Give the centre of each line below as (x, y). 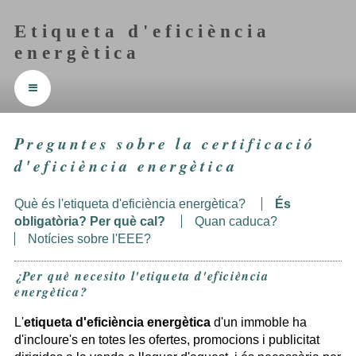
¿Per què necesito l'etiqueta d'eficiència (141, 276)
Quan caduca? (236, 221)
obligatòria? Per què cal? (89, 221)
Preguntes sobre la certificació (164, 143)
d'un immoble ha (258, 322)
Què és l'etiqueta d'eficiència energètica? (130, 203)
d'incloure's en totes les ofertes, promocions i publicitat (166, 339)
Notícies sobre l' (72, 238)
